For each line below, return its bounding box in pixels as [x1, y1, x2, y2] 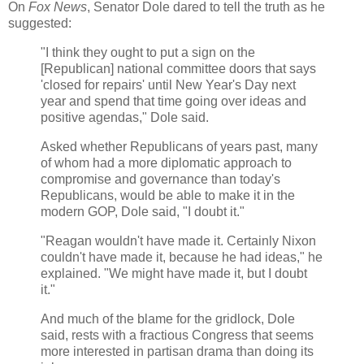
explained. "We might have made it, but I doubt [41, 266, 307, 280]
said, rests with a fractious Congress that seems [41, 327, 314, 342]
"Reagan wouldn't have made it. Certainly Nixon [41, 233, 316, 248]
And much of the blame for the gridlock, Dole [41, 311, 295, 326]
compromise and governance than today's [41, 171, 280, 186]
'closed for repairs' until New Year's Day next [41, 78, 296, 93]
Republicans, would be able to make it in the [41, 188, 295, 202]
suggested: [8, 16, 71, 31]
